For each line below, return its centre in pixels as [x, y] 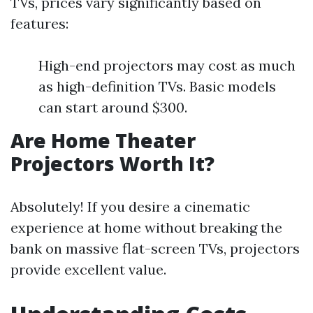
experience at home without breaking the [146, 227]
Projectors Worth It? [112, 163]
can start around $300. [113, 107]
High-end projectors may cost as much [167, 65]
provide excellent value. [88, 269]
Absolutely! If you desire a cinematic [130, 206]
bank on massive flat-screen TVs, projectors [155, 248]
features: [39, 23]
